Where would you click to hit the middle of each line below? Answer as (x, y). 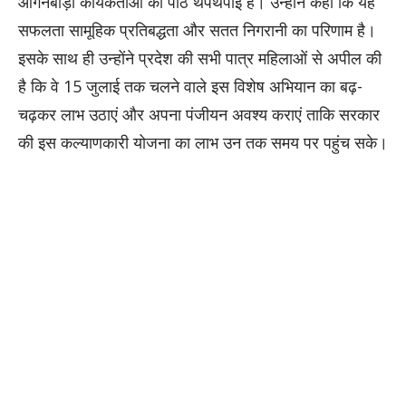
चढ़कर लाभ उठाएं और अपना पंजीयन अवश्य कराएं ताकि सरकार (199, 115)
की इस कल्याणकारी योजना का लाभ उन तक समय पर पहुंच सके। (203, 143)
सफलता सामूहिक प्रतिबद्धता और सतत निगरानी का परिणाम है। (197, 30)
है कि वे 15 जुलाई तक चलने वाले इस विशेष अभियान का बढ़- (190, 87)
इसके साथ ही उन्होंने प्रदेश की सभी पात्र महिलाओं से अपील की (200, 58)
